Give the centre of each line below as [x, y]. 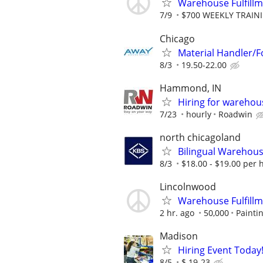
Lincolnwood [188, 187]
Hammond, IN [190, 88]
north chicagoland [200, 137]
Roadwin [235, 114]
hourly [199, 114]
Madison [179, 236]
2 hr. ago [177, 213]
